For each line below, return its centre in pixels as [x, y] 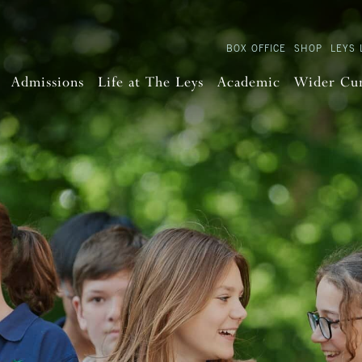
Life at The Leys [150, 82]
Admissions [47, 82]
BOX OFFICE [256, 48]
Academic [248, 82]
